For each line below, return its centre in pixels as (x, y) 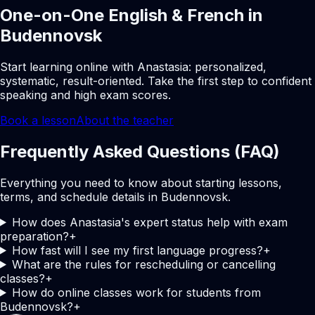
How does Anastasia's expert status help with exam (149, 222)
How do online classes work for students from (136, 292)
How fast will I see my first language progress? (137, 250)
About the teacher (125, 120)
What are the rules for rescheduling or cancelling (143, 264)
